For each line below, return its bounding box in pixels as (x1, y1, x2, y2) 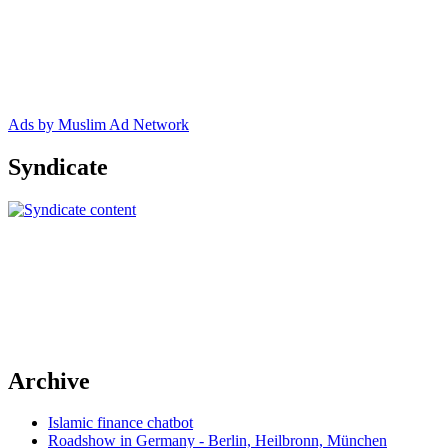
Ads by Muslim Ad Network (8, 115, 189, 133)
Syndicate (8, 153, 108, 180)
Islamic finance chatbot (48, 414, 193, 432)
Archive (8, 367, 90, 394)
